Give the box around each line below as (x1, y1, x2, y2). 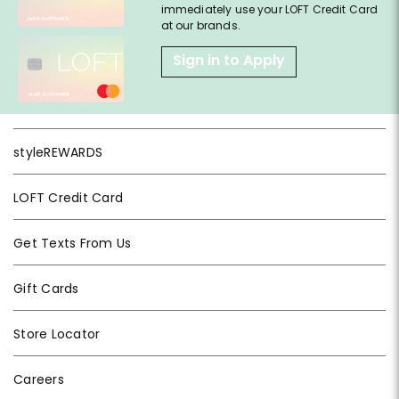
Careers (13, 370, 64, 388)
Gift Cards (13, 279, 79, 297)
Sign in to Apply (172, 49, 285, 70)
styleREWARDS (13, 142, 102, 161)
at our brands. (160, 17, 240, 33)
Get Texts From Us (13, 233, 132, 252)
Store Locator (13, 324, 101, 343)
